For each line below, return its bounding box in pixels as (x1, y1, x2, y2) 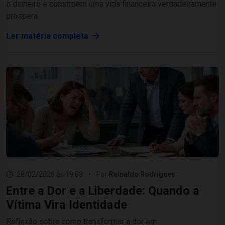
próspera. (6, 11, 39, 21)
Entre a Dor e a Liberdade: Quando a (6, 184, 199, 198)
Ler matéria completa (6, 31, 90, 41)
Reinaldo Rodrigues (109, 170, 175, 178)
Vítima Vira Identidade (6, 198, 127, 212)
